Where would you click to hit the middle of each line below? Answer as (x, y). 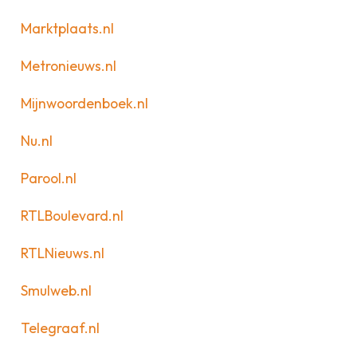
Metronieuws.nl (68, 65)
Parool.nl (48, 178)
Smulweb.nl (56, 291)
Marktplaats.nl (67, 28)
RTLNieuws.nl (62, 253)
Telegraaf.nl (60, 328)
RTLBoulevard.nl (72, 215)
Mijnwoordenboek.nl (84, 103)
